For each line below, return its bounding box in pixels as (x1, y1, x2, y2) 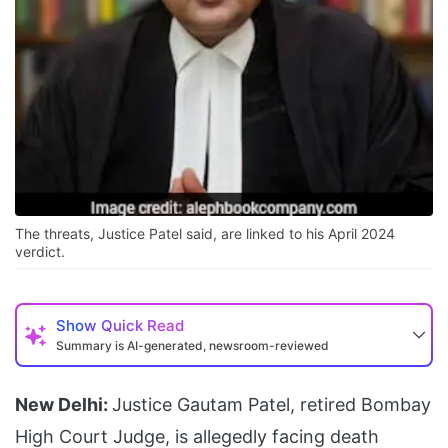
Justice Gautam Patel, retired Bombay (112, 394, 431, 416)
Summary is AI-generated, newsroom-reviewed (56, 338, 329, 354)
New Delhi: (15, 394, 108, 416)
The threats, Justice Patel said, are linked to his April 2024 (15, 225, 395, 243)
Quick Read (101, 316, 184, 336)
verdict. (15, 243, 65, 261)
